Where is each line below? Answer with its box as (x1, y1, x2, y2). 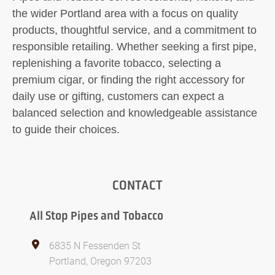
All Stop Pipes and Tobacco (29, 208, 163, 223)
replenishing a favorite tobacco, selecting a (12, 57, 221, 69)
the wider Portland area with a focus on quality (12, 7, 238, 20)
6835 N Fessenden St (49, 239, 141, 252)
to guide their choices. (12, 123, 120, 136)
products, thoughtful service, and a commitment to (12, 24, 257, 36)
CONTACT (112, 177, 163, 193)
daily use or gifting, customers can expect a (12, 90, 224, 103)
